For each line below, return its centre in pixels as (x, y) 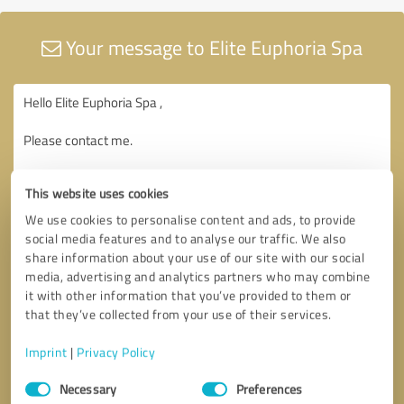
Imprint (46, 352)
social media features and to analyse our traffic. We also (186, 238)
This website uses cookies (97, 193)
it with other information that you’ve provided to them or (188, 295)
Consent (47, 378)
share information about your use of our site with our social (195, 257)
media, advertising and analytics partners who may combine (198, 276)
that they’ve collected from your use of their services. (179, 314)
